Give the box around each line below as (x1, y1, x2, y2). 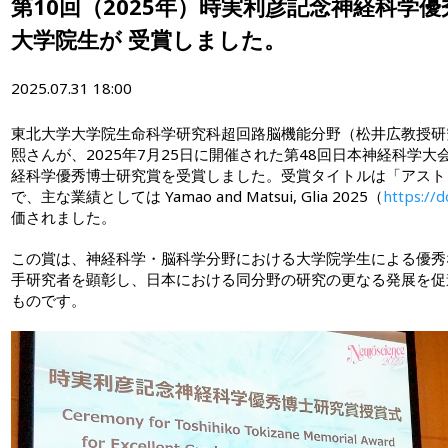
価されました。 (11, 207, 116, 227)
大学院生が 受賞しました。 (11, 24, 286, 54)
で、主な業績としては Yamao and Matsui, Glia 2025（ (11, 186, 383, 206)
